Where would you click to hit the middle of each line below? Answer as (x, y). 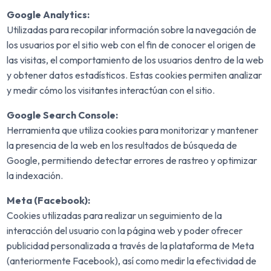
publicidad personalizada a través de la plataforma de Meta (131, 246)
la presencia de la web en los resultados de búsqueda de (122, 145)
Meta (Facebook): (49, 201)
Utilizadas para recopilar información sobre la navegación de (132, 30)
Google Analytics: (48, 15)
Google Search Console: (63, 115)
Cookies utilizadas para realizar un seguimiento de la (115, 216)
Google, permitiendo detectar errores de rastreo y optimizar (132, 161)
